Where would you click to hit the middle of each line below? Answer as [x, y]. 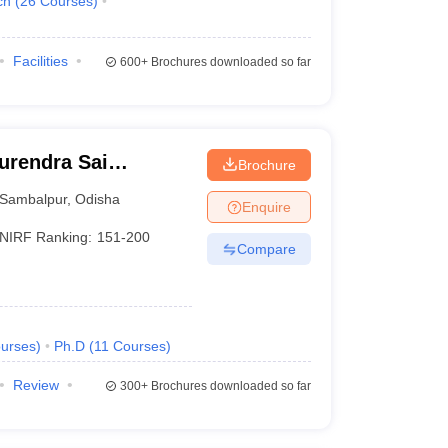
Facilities [40, 61]
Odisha [98, 198]
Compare [266, 248]
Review [35, 385]
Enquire [266, 206]
